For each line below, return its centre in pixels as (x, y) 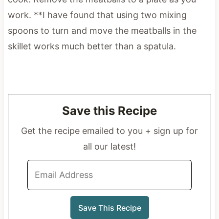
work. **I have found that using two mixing (97, 15)
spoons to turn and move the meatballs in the (102, 31)
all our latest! (109, 147)
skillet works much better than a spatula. (92, 46)
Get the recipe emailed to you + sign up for (109, 131)
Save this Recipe (109, 111)
